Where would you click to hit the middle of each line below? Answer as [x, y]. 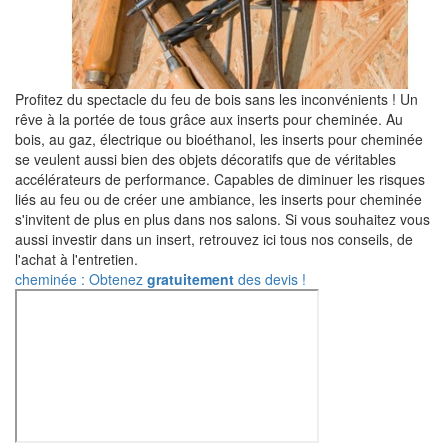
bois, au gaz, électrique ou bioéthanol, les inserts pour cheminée [219, 139]
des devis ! [270, 279]
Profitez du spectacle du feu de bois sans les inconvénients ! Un [216, 99]
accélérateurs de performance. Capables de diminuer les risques [220, 179]
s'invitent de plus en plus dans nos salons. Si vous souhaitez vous [222, 219]
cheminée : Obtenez [81, 279]
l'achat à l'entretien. [76, 259]
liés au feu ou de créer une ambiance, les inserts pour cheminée [218, 199]
